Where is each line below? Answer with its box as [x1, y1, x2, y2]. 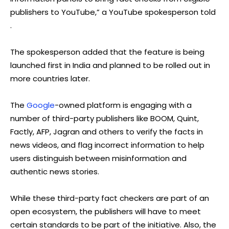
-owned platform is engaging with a [55, 99, 192, 110]
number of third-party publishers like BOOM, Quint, [10, 112, 199, 124]
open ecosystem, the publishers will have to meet [10, 205, 201, 217]
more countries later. [10, 73, 90, 84]
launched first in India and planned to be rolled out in [10, 59, 210, 71]
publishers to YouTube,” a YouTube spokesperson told [10, 6, 216, 17]
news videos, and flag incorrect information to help [10, 139, 204, 150]
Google [27, 99, 55, 110]
